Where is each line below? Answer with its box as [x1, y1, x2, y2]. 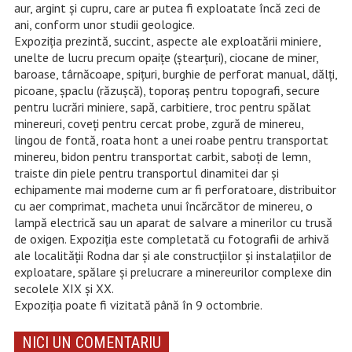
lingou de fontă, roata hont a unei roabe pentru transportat [13, 132, 328, 148]
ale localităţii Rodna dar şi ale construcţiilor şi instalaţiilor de [13, 247, 332, 264]
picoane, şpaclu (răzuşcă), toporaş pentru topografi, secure [13, 82, 320, 99]
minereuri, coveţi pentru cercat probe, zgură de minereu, [13, 115, 303, 132]
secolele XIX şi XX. [13, 280, 114, 297]
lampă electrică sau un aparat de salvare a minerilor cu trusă [13, 214, 332, 231]
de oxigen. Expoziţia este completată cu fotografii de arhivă [13, 231, 329, 247]
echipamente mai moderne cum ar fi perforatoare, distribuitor [13, 181, 336, 198]
